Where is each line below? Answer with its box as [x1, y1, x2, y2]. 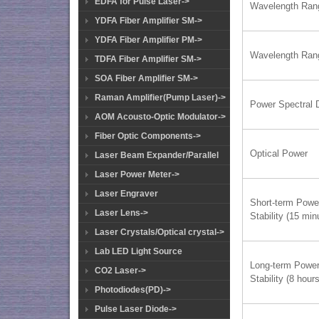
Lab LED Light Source [95, 246, 182, 256]
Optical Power [250, 148, 308, 159]
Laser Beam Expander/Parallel [95, 150, 219, 160]
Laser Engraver [95, 189, 158, 199]
